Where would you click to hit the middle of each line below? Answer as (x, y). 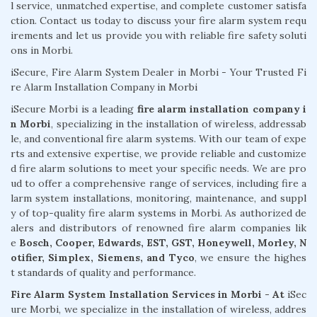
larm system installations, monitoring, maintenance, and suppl (158, 198)
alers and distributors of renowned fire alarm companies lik (158, 227)
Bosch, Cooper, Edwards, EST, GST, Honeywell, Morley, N (163, 242)
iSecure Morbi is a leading (74, 109)
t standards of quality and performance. (103, 272)
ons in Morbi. (42, 50)
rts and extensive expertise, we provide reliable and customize (158, 153)
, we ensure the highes (250, 257)
